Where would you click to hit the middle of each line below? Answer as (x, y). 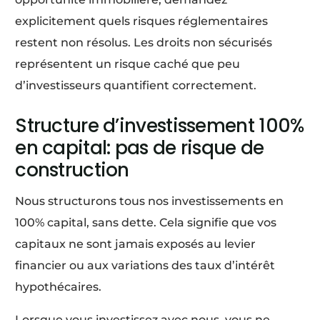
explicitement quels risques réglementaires (142, 21)
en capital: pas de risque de (140, 148)
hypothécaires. (59, 287)
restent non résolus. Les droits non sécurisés (144, 43)
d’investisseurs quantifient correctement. (136, 86)
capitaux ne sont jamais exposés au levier (136, 244)
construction (72, 170)
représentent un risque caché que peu (128, 64)
